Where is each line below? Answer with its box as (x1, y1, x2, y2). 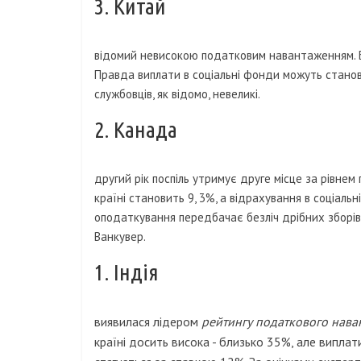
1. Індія (94, 259, 159, 285)
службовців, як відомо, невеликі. (94, 86, 260, 102)
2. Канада (94, 117, 177, 143)
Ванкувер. (94, 229, 146, 245)
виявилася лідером (94, 313, 201, 330)
